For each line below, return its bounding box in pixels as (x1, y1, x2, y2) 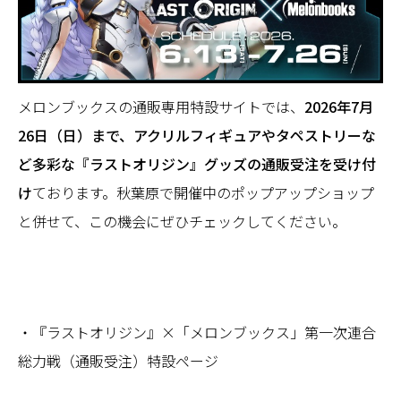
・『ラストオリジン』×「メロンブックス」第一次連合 (18, 320, 376, 343)
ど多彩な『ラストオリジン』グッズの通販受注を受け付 (18, 152, 376, 175)
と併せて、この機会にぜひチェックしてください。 (18, 209, 346, 232)
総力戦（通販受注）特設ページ (18, 349, 218, 371)
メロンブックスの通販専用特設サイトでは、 (18, 95, 304, 117)
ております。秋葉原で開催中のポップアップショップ (32, 181, 374, 203)
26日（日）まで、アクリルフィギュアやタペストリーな (18, 124, 376, 146)
